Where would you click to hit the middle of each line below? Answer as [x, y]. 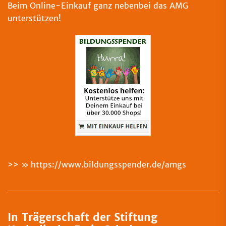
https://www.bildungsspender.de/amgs [108, 164]
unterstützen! [34, 18]
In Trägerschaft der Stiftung [82, 217]
